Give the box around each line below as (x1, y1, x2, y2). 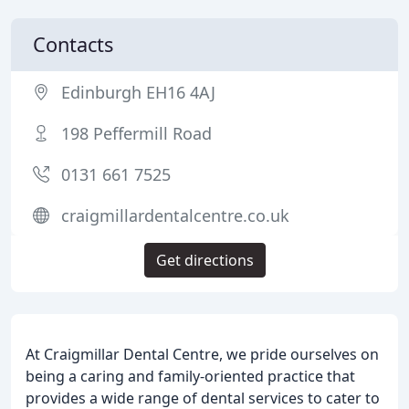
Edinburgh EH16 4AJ (61, 81, 215, 103)
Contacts (33, 31, 113, 58)
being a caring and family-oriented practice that (26, 366, 355, 386)
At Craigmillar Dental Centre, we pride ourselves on (26, 344, 379, 364)
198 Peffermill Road (61, 122, 212, 144)
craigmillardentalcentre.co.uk (61, 204, 289, 226)
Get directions (155, 250, 254, 270)
